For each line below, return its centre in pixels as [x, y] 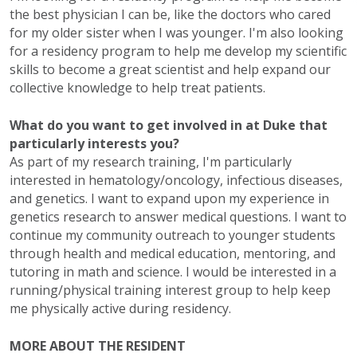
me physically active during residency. [120, 309]
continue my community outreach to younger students [173, 235]
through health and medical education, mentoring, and [173, 254]
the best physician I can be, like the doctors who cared [170, 15]
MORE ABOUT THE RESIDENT [98, 346]
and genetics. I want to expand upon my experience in [169, 199]
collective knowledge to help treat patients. [137, 88]
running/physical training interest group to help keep [170, 290]
